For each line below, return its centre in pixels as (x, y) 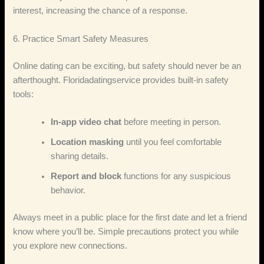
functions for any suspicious (176, 176)
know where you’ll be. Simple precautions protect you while (126, 231)
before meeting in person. (171, 122)
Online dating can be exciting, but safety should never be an (127, 66)
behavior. (68, 190)
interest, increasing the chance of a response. (100, 11)
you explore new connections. (70, 245)
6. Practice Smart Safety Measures (81, 39)
